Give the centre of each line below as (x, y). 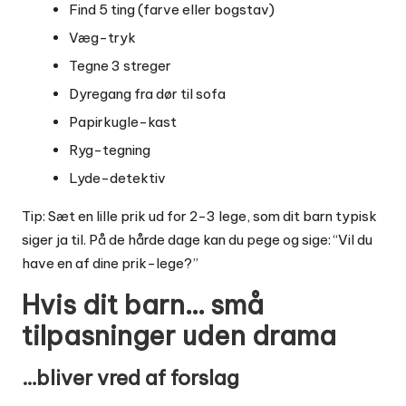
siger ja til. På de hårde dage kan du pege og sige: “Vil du (197, 240)
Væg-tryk (102, 37)
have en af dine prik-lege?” (110, 264)
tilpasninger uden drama (179, 336)
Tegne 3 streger (120, 65)
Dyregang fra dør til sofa (147, 93)
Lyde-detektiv (117, 179)
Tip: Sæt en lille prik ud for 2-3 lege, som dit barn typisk (199, 217)
